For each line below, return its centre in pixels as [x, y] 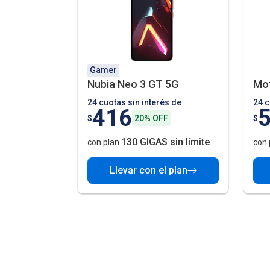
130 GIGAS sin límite [165, 142]
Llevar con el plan [148, 170]
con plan [104, 142]
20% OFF [151, 118]
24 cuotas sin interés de [134, 103]
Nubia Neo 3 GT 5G [133, 84]
